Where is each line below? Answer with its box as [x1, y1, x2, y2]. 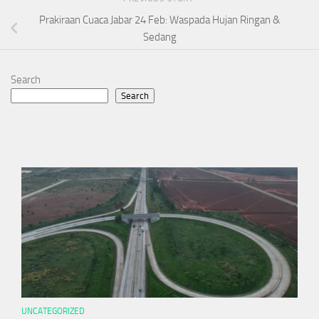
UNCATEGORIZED [21, 305, 85, 316]
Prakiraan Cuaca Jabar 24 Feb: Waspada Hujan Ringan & [39, 14, 280, 27]
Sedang [142, 31, 177, 44]
